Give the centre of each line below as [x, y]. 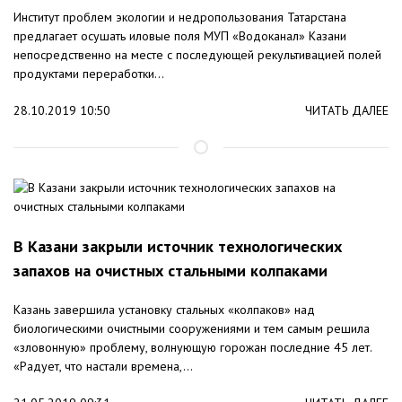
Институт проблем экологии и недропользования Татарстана [180, 17]
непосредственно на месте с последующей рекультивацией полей [197, 55]
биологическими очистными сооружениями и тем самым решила [192, 329]
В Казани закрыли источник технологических [178, 247]
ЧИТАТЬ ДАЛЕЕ [347, 111]
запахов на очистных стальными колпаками [170, 271]
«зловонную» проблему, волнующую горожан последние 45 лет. [192, 348]
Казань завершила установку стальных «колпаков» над [164, 310]
